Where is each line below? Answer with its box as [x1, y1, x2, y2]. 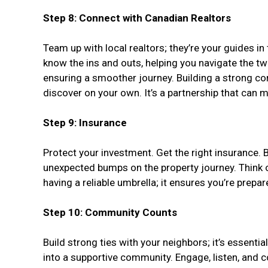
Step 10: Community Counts [43, 206, 177, 219]
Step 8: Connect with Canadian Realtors [43, 12, 231, 25]
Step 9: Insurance [43, 117, 127, 129]
